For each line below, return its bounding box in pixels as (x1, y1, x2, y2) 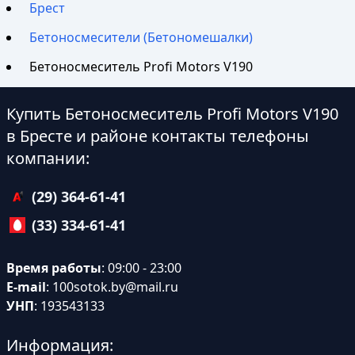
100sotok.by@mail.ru (52, 278, 178, 296)
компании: (6, 147, 90, 170)
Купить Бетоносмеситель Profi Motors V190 (6, 103, 338, 125)
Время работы (6, 259, 101, 277)
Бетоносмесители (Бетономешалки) (29, 28, 254, 46)
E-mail (6, 278, 46, 296)
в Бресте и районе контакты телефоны (6, 125, 309, 147)
